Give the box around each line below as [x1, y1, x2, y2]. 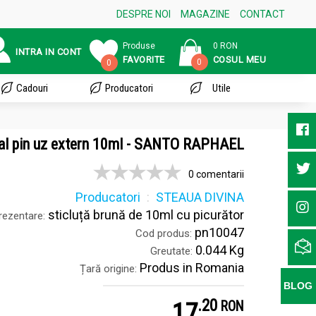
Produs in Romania [137, 260, 244, 275]
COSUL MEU [212, 54, 266, 65]
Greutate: [150, 245, 193, 257]
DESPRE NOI [116, 8, 171, 20]
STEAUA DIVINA [156, 190, 244, 205]
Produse [122, 40, 155, 51]
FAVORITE [122, 54, 165, 65]
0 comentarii [188, 169, 244, 180]
